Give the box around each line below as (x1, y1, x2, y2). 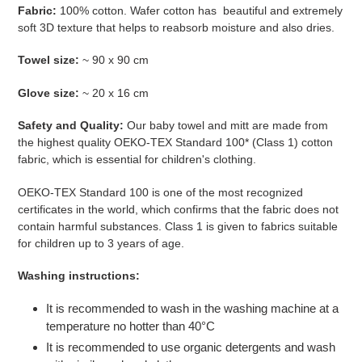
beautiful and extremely (223, 3, 343, 17)
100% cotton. (60, 3, 127, 17)
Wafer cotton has (130, 3, 217, 17)
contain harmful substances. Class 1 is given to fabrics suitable (18, 219, 338, 233)
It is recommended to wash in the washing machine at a (46, 301, 339, 316)
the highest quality (18, 136, 111, 149)
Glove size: (18, 86, 79, 99)
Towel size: (18, 53, 79, 67)
